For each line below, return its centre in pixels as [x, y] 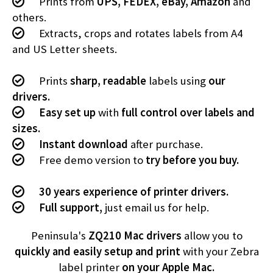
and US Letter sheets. [65, 49]
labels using [177, 81]
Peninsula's [59, 236]
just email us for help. [156, 207]
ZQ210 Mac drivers [135, 236]
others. [29, 17]
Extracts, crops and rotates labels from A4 [140, 33]
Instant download [83, 144]
